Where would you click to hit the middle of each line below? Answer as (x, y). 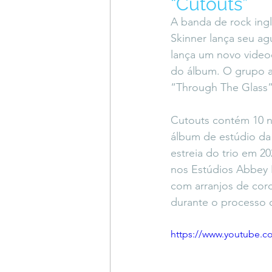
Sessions (150, 63)
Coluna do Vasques (171, 14)
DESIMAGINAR (220, 63)
